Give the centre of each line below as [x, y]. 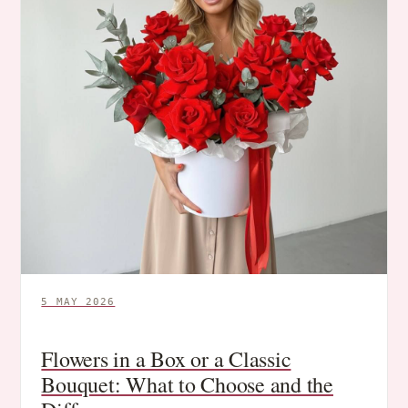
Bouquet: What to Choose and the [187, 384]
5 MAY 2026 [78, 301]
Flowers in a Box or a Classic [166, 358]
